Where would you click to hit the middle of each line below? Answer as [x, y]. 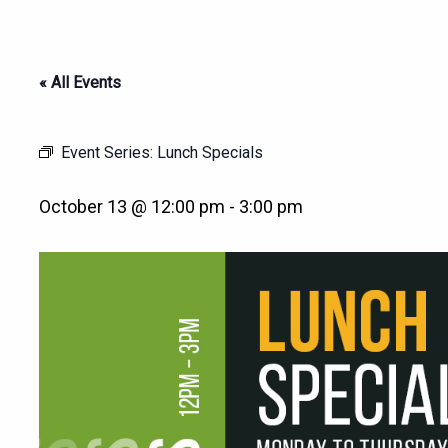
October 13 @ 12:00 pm [132, 206]
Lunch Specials [210, 152]
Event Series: [109, 152]
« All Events [80, 82]
